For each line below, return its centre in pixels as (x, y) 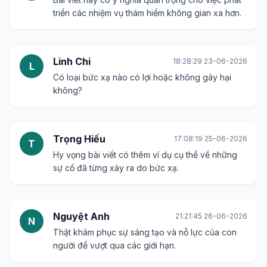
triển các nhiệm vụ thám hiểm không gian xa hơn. (147, 13)
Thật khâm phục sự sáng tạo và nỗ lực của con (145, 232)
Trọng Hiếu (79, 139)
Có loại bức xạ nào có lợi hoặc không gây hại (142, 77)
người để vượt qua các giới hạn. (114, 245)
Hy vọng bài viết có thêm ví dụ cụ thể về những (145, 155)
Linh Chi (72, 61)
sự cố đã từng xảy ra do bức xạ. (116, 168)
